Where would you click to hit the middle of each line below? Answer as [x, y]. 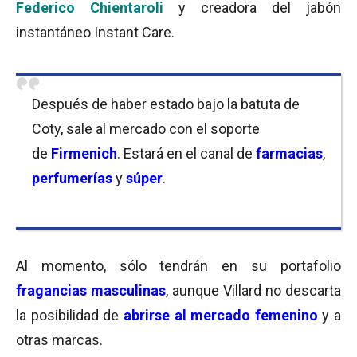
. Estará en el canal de [186, 153]
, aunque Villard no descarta [253, 290]
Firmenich [84, 153]
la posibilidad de [70, 315]
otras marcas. [59, 340]
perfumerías [74, 178]
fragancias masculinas [91, 290]
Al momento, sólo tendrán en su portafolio [178, 266]
